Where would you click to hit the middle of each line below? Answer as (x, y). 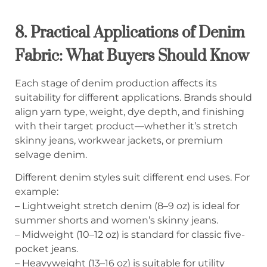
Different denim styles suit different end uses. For (132, 177)
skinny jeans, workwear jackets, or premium (119, 140)
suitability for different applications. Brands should (133, 97)
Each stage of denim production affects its (116, 83)
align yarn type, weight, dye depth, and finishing (130, 111)
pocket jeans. (46, 249)
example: (37, 191)
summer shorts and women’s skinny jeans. (117, 220)
